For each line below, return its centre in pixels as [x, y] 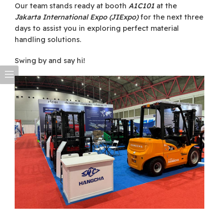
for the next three [171, 17]
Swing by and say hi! [50, 61]
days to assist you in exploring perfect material [97, 28]
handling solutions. [48, 40]
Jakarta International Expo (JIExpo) [77, 17]
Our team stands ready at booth [72, 6]
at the [166, 6]
